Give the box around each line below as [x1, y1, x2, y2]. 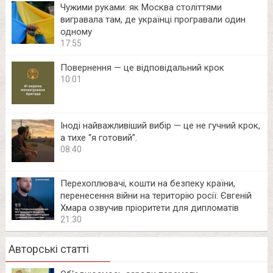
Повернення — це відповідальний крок [60, 62, 224, 73]
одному [60, 26, 92, 37]
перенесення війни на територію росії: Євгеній [60, 190, 252, 201]
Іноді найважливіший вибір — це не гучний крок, [60, 119, 260, 131]
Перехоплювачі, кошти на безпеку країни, [60, 177, 235, 189]
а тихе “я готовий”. [60, 132, 137, 143]
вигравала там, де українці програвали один [60, 13, 246, 25]
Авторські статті [8, 242, 89, 255]
